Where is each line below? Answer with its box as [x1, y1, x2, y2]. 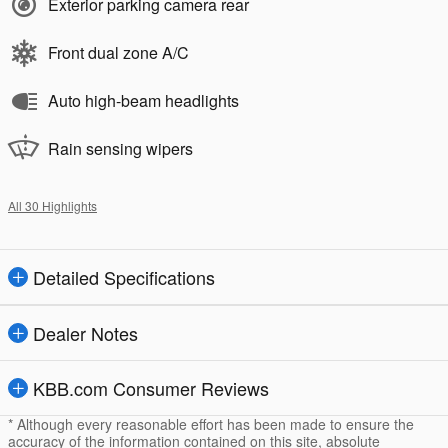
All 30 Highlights [8, 197, 97, 215]
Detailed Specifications [33, 264, 215, 291]
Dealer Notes [33, 320, 138, 347]
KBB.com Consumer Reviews [33, 375, 269, 402]
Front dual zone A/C [48, 41, 189, 65]
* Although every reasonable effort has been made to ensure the [8, 414, 414, 435]
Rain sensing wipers [48, 137, 193, 161]
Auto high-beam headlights [48, 89, 239, 113]
